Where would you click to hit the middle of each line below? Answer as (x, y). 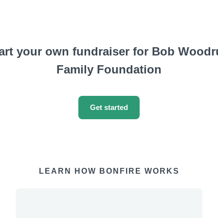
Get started (109, 107)
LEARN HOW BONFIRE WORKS (109, 171)
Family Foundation (109, 69)
